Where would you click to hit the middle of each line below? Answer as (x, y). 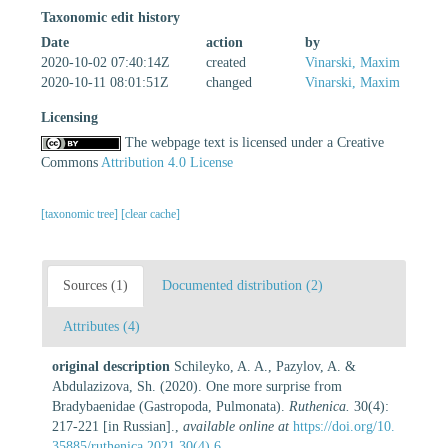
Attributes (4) (101, 326)
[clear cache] (150, 213)
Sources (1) (95, 285)
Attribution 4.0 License (167, 162)
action (224, 42)
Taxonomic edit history (110, 17)
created (226, 62)
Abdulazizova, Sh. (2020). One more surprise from (197, 386)
